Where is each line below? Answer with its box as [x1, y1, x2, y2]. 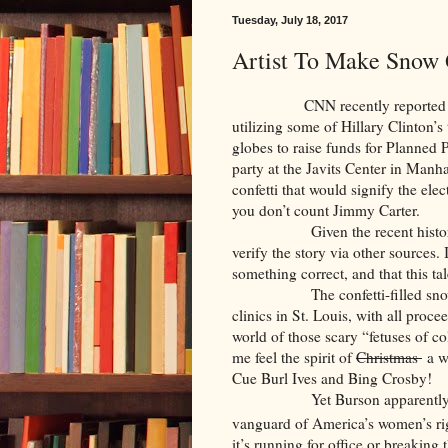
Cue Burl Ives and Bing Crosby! [232, 368, 432, 389]
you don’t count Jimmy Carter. [232, 200, 420, 221]
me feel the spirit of [232, 347, 356, 368]
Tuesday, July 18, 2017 [232, 14, 348, 27]
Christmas [356, 347, 422, 368]
